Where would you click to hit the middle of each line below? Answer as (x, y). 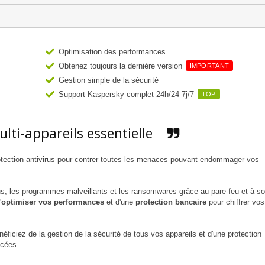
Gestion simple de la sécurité (108, 80)
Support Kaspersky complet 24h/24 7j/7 (127, 95)
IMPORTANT (209, 66)
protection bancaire (171, 202)
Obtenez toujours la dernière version (121, 66)
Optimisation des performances (112, 52)
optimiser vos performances (53, 202)
